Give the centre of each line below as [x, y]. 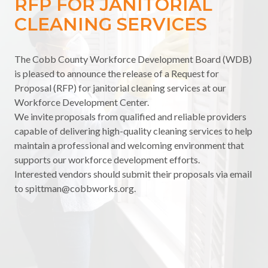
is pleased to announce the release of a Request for [117, 73]
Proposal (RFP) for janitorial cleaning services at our [120, 87]
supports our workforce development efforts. [107, 159]
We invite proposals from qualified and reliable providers [130, 116]
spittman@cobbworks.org [80, 188]
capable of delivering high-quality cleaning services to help [133, 130]
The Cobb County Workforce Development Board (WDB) [133, 59]
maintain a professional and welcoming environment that [129, 145]
